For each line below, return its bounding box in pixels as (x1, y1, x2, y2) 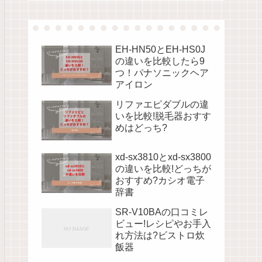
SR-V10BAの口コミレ (115, 206, 208, 217)
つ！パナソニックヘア (115, 67, 209, 78)
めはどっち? (115, 122, 167, 133)
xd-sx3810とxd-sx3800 (115, 151, 211, 162)
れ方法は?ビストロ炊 (115, 230, 205, 240)
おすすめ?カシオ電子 (115, 175, 205, 185)
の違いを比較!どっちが (115, 163, 211, 174)
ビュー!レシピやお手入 (115, 218, 211, 229)
